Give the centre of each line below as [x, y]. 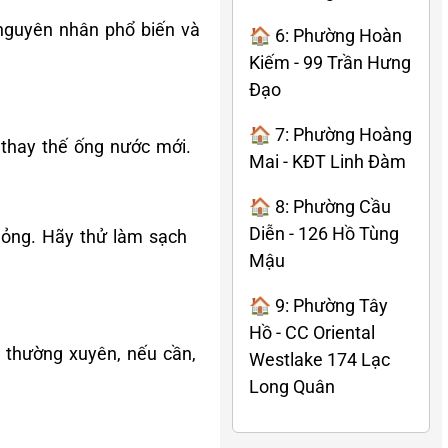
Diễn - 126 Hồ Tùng [324, 233]
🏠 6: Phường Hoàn [325, 35]
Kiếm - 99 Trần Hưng [330, 62]
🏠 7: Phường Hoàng [330, 134]
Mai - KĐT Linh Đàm [327, 161]
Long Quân [292, 386]
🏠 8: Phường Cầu [320, 206]
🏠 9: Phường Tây [318, 305]
